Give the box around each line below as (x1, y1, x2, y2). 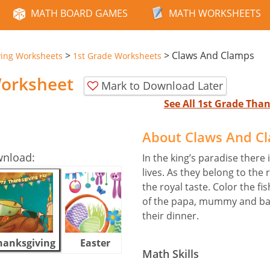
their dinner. (142, 209, 199, 222)
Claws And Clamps (172, 49, 254, 62)
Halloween (142, 236, 193, 250)
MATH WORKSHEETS (169, 7, 261, 20)
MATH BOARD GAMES (31, 7, 128, 20)
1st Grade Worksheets (73, 50, 162, 61)
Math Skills (142, 246, 199, 261)
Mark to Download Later (101, 78, 223, 93)
